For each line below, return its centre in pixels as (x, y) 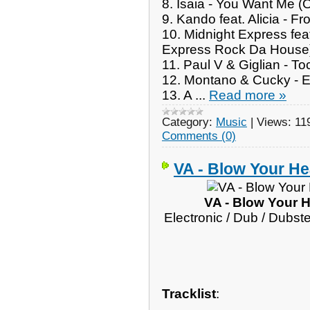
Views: (274, 122)
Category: (187, 122)
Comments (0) (199, 136)
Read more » (248, 95)
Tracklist (189, 293)
